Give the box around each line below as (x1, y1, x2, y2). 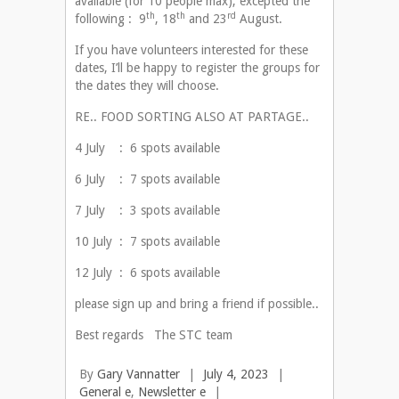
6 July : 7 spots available (75, 172, 220, 187)
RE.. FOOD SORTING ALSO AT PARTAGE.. (75, 110, 309, 125)
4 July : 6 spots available (75, 141, 220, 156)
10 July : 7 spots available (75, 234, 220, 249)
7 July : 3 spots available (75, 203, 220, 218)
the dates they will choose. (75, 78, 219, 94)
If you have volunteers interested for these (75, 43, 308, 58)
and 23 (185, 12, 227, 27)
